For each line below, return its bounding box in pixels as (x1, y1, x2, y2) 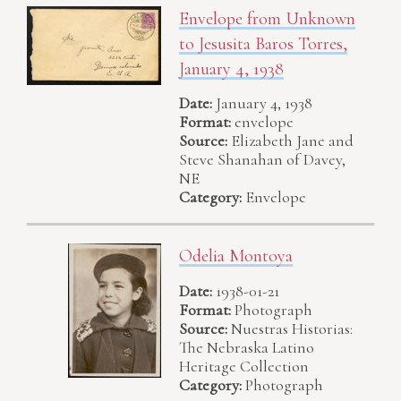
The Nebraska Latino (179, 337, 314, 357)
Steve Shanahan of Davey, (179, 149, 346, 170)
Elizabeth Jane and (231, 131, 354, 151)
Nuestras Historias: (231, 318, 353, 338)
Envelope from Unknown (179, 7, 355, 30)
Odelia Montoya (179, 245, 293, 268)
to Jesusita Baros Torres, (179, 32, 347, 55)
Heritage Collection (179, 355, 309, 376)
